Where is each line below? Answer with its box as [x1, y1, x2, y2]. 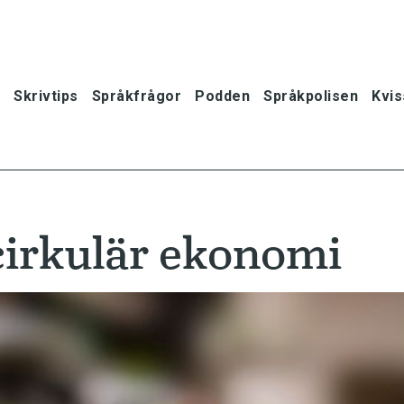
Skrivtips [14, 87, 78, 105]
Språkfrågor [91, 87, 181, 105]
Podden [195, 87, 250, 105]
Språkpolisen [263, 87, 358, 105]
